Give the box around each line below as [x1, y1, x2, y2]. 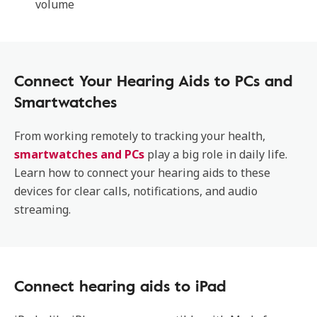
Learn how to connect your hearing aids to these [14, 165, 270, 180]
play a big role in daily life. [144, 146, 287, 162]
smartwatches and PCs [14, 146, 144, 162]
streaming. [14, 202, 71, 217]
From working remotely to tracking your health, [14, 128, 265, 144]
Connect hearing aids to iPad [14, 274, 226, 297]
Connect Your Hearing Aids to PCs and [14, 69, 293, 92]
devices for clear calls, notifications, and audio [14, 183, 258, 199]
